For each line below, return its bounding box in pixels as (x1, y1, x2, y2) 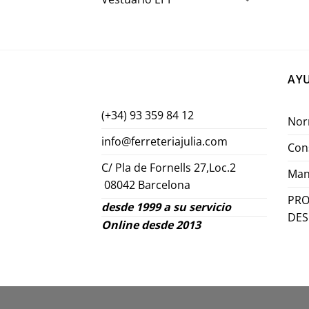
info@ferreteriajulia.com (101, 134, 228, 150)
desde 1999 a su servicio (101, 199, 231, 215)
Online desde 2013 (101, 217, 201, 233)
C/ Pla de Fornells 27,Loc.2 (101, 160, 239, 176)
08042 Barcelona (101, 177, 190, 193)
